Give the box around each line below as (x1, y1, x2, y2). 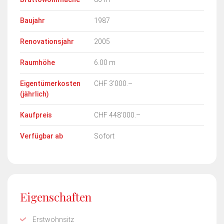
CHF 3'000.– (94, 79, 132, 87)
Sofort (94, 131, 114, 140)
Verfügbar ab (20, 131, 63, 140)
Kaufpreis (20, 110, 52, 119)
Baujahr (20, 16, 45, 24)
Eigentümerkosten (20, 79, 80, 87)
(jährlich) (20, 89, 49, 98)
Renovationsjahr (20, 37, 74, 45)
